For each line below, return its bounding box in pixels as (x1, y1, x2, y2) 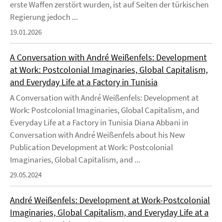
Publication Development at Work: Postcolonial (10, 142, 173, 153)
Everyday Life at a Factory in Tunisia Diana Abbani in (10, 117, 188, 128)
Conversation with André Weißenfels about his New (10, 129, 185, 140)
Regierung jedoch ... (10, 11, 78, 22)
